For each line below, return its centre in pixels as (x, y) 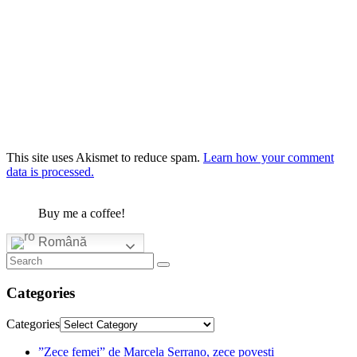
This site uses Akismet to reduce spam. (105, 158)
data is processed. (50, 172)
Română (61, 242)
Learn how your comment (269, 158)
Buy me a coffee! (82, 214)
